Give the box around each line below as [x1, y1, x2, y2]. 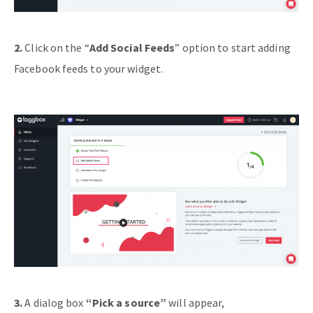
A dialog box [22, 295, 86, 310]
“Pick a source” [85, 295, 167, 310]
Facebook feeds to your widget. [14, 61, 163, 75]
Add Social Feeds [89, 40, 175, 54]
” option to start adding [175, 40, 291, 54]
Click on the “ [22, 40, 89, 54]
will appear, [166, 295, 225, 310]
